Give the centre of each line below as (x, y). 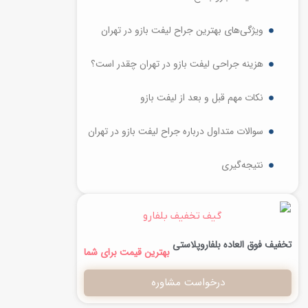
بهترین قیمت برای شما (127, 252)
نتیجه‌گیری (242, 165)
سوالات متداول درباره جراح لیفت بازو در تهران (176, 131)
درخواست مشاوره (188, 282)
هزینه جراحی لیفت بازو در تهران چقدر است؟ (177, 64)
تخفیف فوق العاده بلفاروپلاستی (232, 244)
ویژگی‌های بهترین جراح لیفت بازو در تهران (182, 30)
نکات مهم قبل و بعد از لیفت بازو (202, 98)
